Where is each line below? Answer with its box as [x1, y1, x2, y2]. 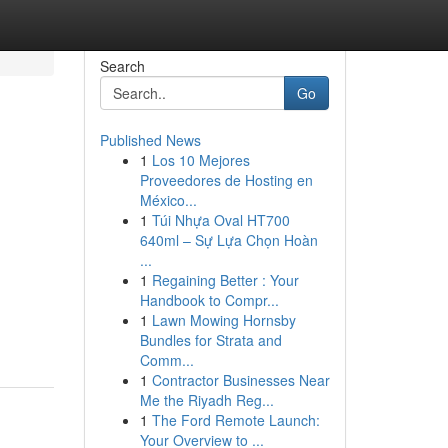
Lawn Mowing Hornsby [151, 310, 296, 330]
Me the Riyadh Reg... [139, 390, 274, 410]
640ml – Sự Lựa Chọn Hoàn [139, 230, 318, 250]
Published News [99, 130, 201, 150]
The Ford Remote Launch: [151, 410, 320, 430]
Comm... [139, 350, 194, 370]
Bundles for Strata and [139, 330, 282, 350]
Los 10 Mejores [151, 150, 250, 170]
